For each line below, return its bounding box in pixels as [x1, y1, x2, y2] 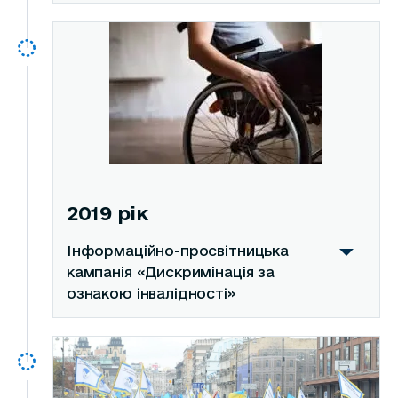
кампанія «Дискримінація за [66, 264, 275, 281]
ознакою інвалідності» [66, 285, 236, 302]
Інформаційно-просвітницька [66, 243, 289, 259]
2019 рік [66, 202, 148, 225]
